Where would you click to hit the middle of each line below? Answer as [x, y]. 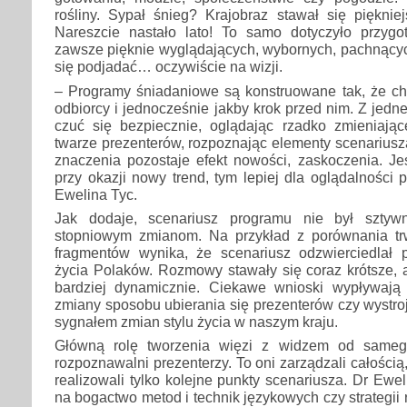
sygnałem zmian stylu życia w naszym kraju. [196, 321]
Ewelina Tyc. [96, 194]
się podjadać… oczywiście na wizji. [169, 67]
